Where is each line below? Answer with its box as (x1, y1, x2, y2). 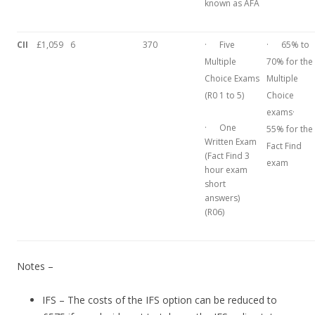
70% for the (266, 56, 313, 68)
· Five (205, 39, 235, 51)
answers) (205, 192, 240, 205)
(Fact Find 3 (205, 150, 250, 162)
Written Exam (205, 136, 257, 148)
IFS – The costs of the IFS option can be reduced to (42, 293, 277, 307)
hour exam (205, 164, 247, 176)
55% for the (266, 123, 313, 136)
